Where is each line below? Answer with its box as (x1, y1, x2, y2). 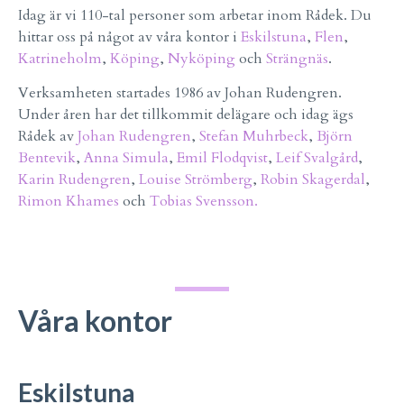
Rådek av (18, 126, 78, 147)
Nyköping (168, 48, 235, 69)
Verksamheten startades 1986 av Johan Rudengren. (18, 83, 342, 104)
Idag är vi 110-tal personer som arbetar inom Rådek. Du (18, 5, 372, 25)
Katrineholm (18, 48, 102, 69)
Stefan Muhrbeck (199, 126, 308, 147)
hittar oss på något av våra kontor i (18, 26, 241, 47)
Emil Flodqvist (177, 148, 268, 169)
